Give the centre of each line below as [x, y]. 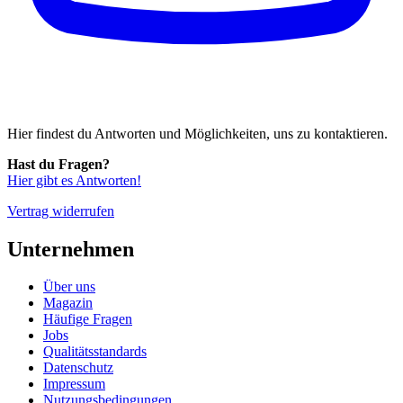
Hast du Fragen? [58, 164]
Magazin [68, 303]
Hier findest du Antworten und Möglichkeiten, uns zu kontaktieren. [197, 133]
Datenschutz [78, 368]
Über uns [69, 287]
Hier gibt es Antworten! [74, 180]
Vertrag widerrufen [61, 210]
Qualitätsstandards [95, 352]
